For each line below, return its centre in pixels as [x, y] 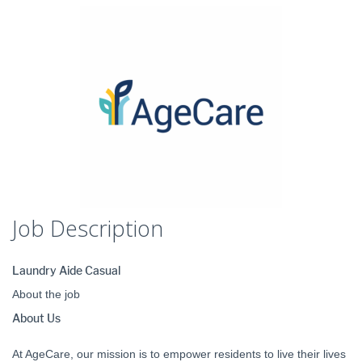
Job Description [88, 228]
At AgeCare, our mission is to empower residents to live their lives [179, 354]
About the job [46, 294]
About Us [36, 319]
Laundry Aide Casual [67, 271]
